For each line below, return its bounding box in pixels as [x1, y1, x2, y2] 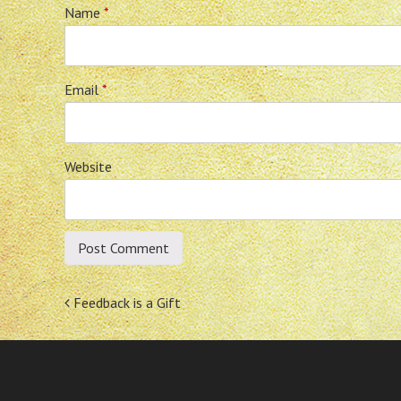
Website [64, 158, 112, 176]
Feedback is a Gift [70, 294, 181, 312]
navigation [64, 325, 194, 356]
